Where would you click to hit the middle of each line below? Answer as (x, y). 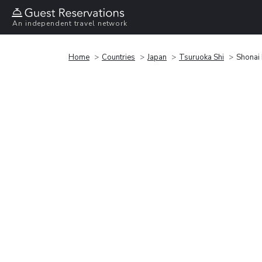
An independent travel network (70, 24)
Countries (118, 57)
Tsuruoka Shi (201, 57)
